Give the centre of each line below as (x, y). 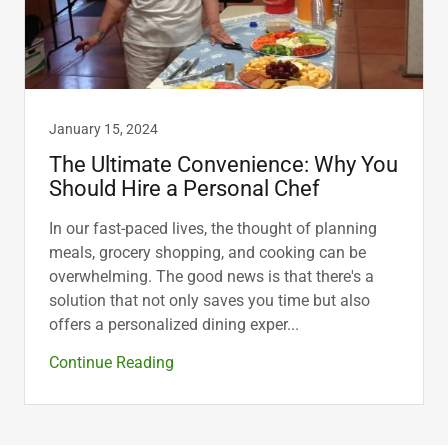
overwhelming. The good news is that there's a (211, 276)
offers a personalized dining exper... (174, 324)
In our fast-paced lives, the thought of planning (213, 228)
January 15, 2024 (103, 128)
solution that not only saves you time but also (209, 300)
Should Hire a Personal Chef (184, 188)
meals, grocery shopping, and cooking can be (207, 252)
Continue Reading (111, 362)
